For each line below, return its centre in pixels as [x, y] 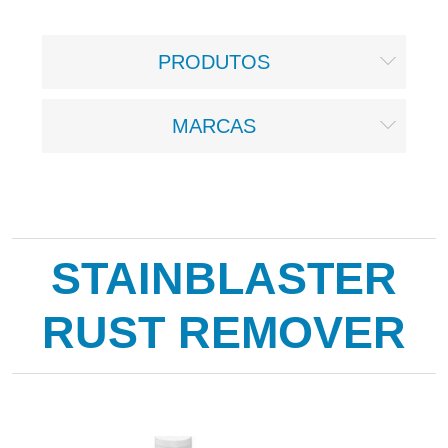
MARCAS [214, 125]
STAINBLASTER [224, 278]
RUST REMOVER [224, 332]
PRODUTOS [214, 61]
